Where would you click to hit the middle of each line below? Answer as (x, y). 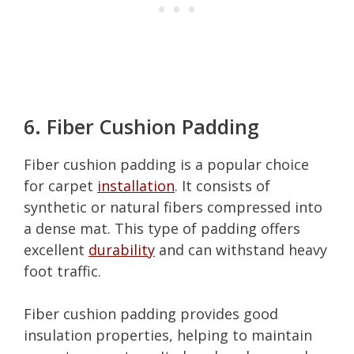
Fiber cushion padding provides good (151, 313)
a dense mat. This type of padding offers (162, 228)
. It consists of (222, 185)
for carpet (60, 185)
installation (136, 185)
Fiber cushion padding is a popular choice (166, 164)
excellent (56, 249)
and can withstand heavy (241, 249)
